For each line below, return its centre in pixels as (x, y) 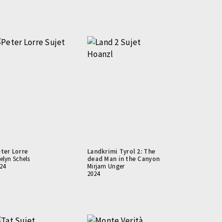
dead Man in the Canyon (124, 159)
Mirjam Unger (106, 166)
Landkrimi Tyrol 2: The (121, 151)
